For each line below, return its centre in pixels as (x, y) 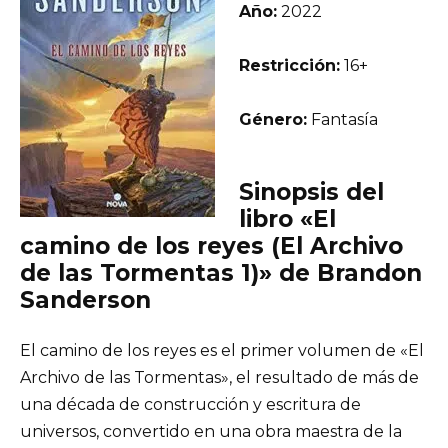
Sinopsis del (311, 192)
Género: (273, 120)
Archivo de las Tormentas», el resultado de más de (219, 378)
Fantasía (342, 120)
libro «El (287, 219)
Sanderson (85, 300)
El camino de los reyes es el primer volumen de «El (222, 351)
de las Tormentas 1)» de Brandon (221, 273)
